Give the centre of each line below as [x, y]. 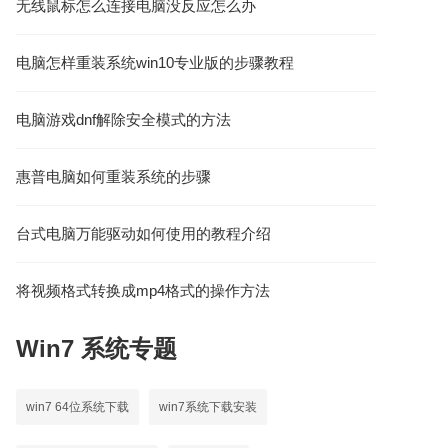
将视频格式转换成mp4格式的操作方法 [143, 290]
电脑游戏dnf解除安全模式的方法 [123, 119]
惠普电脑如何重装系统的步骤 [113, 176]
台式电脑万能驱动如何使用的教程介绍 [143, 233]
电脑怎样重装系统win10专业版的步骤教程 [155, 62]
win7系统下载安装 [208, 407]
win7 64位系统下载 [77, 407]
